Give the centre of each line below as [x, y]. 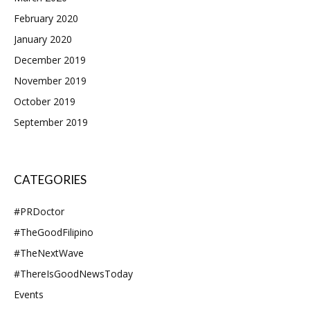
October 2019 [45, 101]
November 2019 [50, 80]
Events [29, 294]
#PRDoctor [39, 211]
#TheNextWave [49, 253]
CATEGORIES [50, 179]
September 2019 [51, 122]
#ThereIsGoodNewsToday [73, 273]
